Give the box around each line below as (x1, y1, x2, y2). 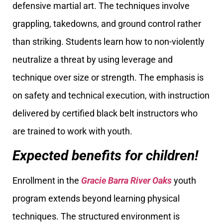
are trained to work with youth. (12, 126, 132, 137)
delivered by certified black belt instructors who (12, 108, 198, 119)
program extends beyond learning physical (12, 193, 180, 204)
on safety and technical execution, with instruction (12, 90, 210, 101)
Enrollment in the (12, 175, 81, 186)
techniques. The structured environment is (12, 211, 180, 222)
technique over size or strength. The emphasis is (12, 72, 204, 83)
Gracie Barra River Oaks (81, 175, 172, 186)
